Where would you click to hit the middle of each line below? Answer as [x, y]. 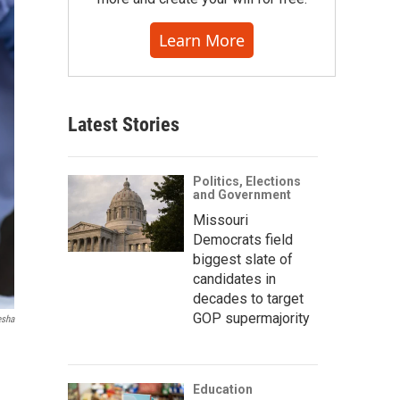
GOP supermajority [251, 318]
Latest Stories [124, 125]
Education [223, 389]
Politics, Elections [247, 181]
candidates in [234, 279]
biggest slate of [243, 259]
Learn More [202, 40]
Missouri [221, 220]
